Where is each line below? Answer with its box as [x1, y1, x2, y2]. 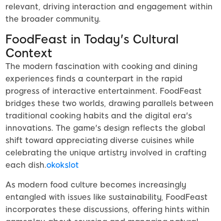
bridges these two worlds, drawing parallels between [5, 99, 214, 109]
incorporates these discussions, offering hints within [5, 205, 210, 215]
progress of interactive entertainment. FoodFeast [5, 86, 202, 96]
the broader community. [5, 14, 101, 24]
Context [5, 46, 52, 61]
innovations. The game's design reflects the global [5, 123, 205, 133]
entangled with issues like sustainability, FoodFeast [5, 192, 208, 202]
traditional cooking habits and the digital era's [5, 111, 192, 121]
